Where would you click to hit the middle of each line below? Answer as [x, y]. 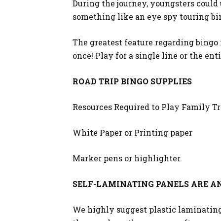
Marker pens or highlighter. [127, 158]
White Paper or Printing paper [132, 132]
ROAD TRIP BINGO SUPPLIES [133, 81]
